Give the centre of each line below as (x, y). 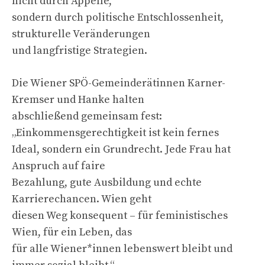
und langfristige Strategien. (80, 50)
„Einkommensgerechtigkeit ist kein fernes (115, 132)
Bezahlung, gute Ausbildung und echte (107, 182)
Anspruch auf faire (59, 166)
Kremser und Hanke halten (78, 99)
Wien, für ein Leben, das (72, 232)
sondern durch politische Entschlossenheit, (118, 17)
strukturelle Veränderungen (81, 34)
